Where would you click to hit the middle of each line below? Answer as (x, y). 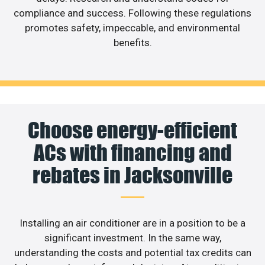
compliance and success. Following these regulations (132, 13)
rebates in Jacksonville (132, 175)
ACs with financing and (132, 152)
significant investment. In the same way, (132, 237)
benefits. (132, 43)
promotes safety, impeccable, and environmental (132, 28)
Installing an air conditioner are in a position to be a (132, 223)
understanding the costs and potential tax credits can (132, 252)
